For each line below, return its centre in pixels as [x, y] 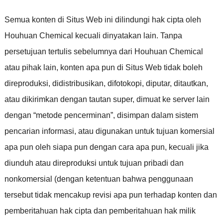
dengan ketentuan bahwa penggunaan [125, 179]
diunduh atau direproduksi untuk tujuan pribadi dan [94, 163]
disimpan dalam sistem [157, 115]
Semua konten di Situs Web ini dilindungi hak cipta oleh [103, 19]
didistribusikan [78, 83]
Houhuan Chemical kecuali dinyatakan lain [80, 35]
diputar [158, 83]
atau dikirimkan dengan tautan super [68, 99]
